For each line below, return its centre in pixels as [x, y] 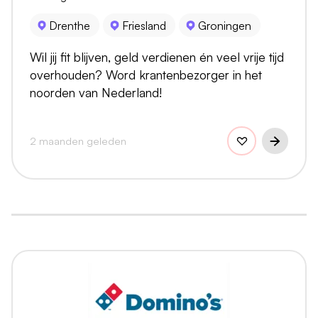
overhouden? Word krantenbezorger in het [146, 75]
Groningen [224, 25]
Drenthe [70, 25]
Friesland [144, 25]
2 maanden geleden [78, 141]
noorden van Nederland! [96, 93]
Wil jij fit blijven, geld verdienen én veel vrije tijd [157, 57]
